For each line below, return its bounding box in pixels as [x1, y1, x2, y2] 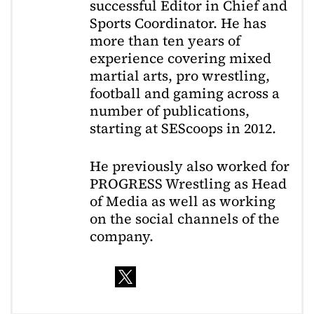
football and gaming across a [90, 83, 280, 103]
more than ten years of [90, 30, 240, 50]
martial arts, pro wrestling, [90, 65, 270, 86]
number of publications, [90, 100, 250, 121]
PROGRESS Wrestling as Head [90, 174, 287, 194]
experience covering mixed [90, 48, 271, 68]
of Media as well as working [90, 191, 275, 212]
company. [90, 226, 153, 247]
